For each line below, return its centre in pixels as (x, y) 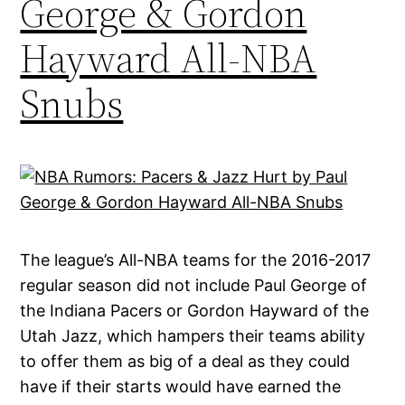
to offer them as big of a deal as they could (185, 362)
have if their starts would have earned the (181, 387)
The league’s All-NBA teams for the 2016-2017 (196, 260)
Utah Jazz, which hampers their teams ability (193, 336)
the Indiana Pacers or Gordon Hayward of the (195, 311)
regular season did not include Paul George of (194, 286)
